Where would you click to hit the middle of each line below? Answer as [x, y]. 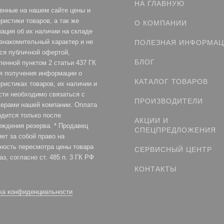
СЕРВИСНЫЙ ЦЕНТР [173, 149]
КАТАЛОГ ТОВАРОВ [171, 81]
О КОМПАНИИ [161, 23]
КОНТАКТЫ [155, 169]
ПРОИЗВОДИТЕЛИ [169, 101]
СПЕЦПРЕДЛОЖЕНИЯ [175, 130]
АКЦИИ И [151, 120]
